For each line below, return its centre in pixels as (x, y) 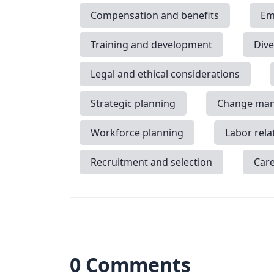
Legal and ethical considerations (165, 74)
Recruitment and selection (151, 162)
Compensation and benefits (155, 15)
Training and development (151, 44)
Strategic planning (133, 103)
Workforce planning (137, 132)
